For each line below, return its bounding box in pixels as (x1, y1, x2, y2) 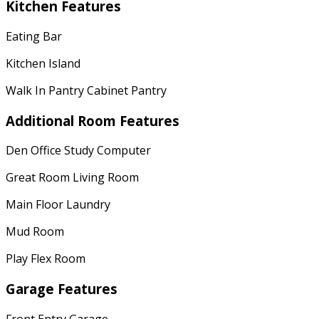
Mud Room (6, 224, 64, 240)
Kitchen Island (6, 55, 80, 71)
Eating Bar (6, 28, 62, 44)
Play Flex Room (6, 251, 85, 267)
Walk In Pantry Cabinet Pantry (6, 82, 167, 98)
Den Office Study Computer (6, 142, 151, 159)
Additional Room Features (6, 111, 179, 130)
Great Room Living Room (6, 169, 139, 186)
